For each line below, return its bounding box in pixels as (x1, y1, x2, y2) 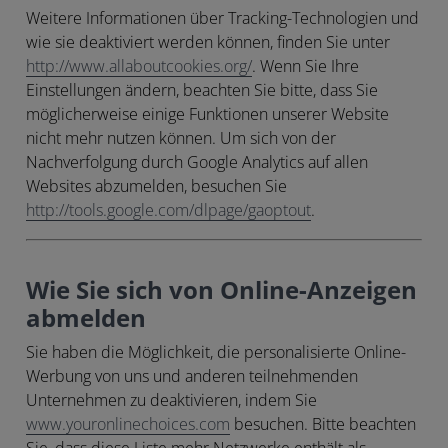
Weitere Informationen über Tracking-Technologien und (26, 9, 419, 29)
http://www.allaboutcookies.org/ (26, 57, 252, 77)
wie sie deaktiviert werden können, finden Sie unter (26, 33, 390, 53)
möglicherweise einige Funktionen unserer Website (26, 105, 389, 125)
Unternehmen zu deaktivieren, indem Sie (26, 391, 317, 411)
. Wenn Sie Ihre (252, 57, 359, 77)
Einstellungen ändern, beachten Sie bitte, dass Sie (26, 81, 378, 101)
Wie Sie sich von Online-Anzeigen (26, 277, 417, 306)
